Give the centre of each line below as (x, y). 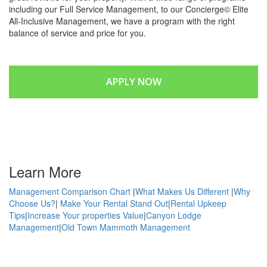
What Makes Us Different (182, 191)
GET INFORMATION (133, 120)
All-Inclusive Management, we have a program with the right (122, 21)
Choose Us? (32, 203)
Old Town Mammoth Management (126, 227)
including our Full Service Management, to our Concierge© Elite (129, 9)
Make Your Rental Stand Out (113, 203)
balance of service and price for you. (77, 33)
